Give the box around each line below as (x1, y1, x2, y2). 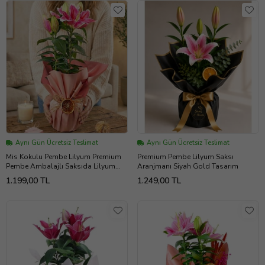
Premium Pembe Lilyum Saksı (137, 152, 234, 162)
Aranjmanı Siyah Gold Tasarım (137, 161, 238, 172)
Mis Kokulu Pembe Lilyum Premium (6, 152, 121, 162)
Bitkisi (6, 171, 26, 181)
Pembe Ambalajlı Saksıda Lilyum (6, 161, 115, 172)
